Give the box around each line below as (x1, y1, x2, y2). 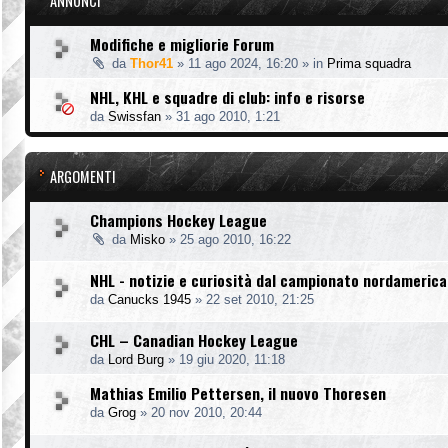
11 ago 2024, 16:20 (188, 55, 298, 71)
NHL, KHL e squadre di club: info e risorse (90, 84, 365, 109)
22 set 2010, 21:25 (206, 291, 314, 307)
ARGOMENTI (50, 165, 116, 187)
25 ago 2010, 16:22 (180, 231, 291, 247)
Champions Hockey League (90, 207, 267, 232)
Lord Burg (108, 351, 164, 367)
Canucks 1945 (108, 291, 191, 307)
